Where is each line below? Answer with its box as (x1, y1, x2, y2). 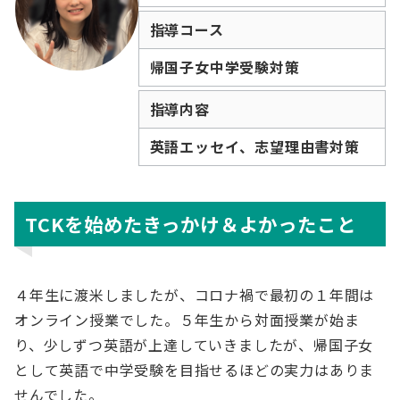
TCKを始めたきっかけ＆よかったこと (25, 210, 356, 237)
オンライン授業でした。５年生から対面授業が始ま (14, 309, 360, 330)
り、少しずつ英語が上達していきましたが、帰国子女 (14, 334, 374, 355)
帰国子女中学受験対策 (149, 56, 300, 78)
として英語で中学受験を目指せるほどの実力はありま (14, 359, 375, 380)
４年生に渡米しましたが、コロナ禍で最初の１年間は (14, 284, 375, 305)
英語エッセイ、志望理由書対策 (149, 136, 360, 157)
